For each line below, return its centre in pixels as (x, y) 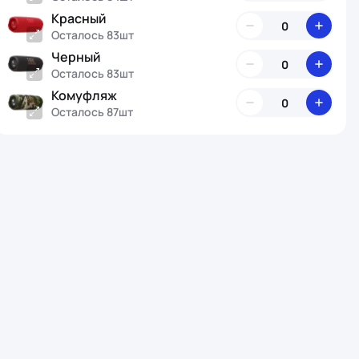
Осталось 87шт (92, 111)
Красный (79, 18)
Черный (76, 56)
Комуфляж (84, 95)
